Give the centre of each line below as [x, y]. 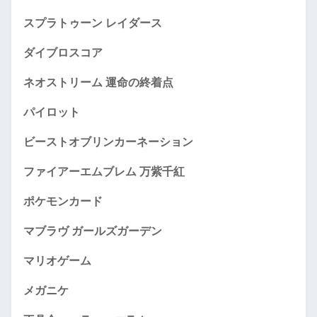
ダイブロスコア [63, 53]
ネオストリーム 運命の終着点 [98, 82]
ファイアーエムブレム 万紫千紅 [104, 172]
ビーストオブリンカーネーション [108, 142]
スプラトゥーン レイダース [93, 23]
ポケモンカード [63, 201]
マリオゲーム [57, 261]
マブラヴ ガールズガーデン [93, 231]
